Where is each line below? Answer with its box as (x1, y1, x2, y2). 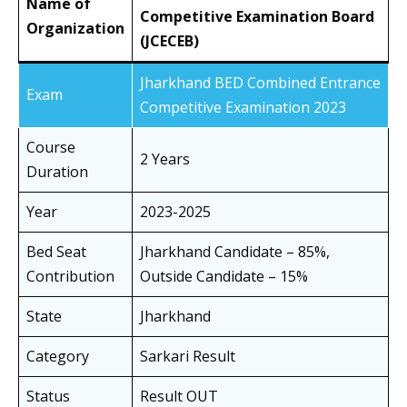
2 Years (140, 149, 190, 170)
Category (26, 346, 89, 367)
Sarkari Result (140, 346, 235, 367)
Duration (26, 162, 88, 183)
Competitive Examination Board (140, 6, 374, 27)
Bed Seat (26, 242, 86, 263)
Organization (26, 18, 124, 39)
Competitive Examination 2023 (140, 97, 346, 118)
